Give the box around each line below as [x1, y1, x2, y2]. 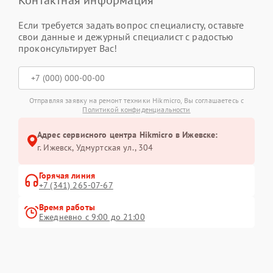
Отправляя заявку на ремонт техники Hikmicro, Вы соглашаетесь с [29, 95, 244, 105]
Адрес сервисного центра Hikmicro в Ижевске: [37, 129, 218, 140]
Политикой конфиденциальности [82, 104, 191, 114]
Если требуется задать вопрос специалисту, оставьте [18, 18, 244, 31]
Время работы [39, 201, 95, 213]
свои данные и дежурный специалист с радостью [18, 30, 234, 43]
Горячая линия [39, 169, 95, 181]
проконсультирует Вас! [18, 41, 118, 54]
